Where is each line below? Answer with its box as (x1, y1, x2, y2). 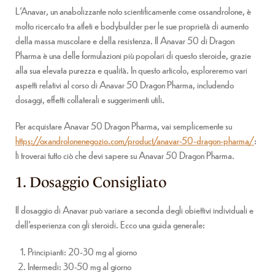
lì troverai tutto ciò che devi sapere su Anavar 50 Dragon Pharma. (15, 149, 234, 162)
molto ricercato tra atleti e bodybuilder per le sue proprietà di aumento (15, 19, 249, 32)
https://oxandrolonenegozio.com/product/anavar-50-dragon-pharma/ (15, 134, 254, 147)
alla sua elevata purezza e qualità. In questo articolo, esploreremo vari (15, 63, 247, 76)
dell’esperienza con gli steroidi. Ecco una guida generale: (15, 218, 205, 231)
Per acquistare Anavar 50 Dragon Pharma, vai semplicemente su (15, 119, 232, 133)
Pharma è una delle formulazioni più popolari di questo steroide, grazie (15, 48, 251, 61)
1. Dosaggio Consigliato (15, 174, 166, 192)
